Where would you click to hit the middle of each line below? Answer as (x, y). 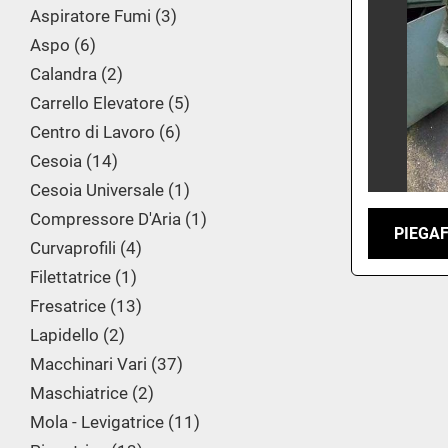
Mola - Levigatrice (97, 422)
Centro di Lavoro (92, 132)
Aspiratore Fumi (90, 16)
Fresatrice (68, 306)
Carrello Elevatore (97, 103)
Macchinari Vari (88, 364)
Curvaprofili (73, 248)
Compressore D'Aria (105, 219)
